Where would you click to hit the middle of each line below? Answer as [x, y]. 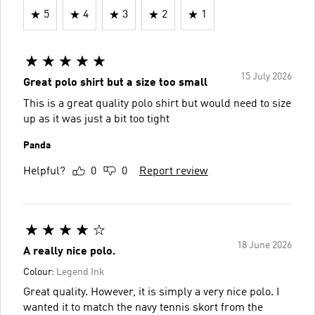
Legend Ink [81, 272]
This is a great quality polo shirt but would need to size [157, 104]
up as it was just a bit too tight [96, 119]
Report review [174, 171]
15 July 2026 [266, 76]
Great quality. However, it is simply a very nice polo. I [152, 292]
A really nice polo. [70, 251]
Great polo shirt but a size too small [115, 83]
